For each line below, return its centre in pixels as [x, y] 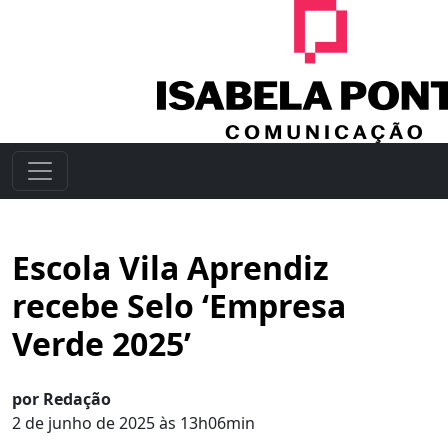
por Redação [61, 399]
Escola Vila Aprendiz [170, 267]
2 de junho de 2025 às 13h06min [133, 423]
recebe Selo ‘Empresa [179, 305]
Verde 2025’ [101, 343]
